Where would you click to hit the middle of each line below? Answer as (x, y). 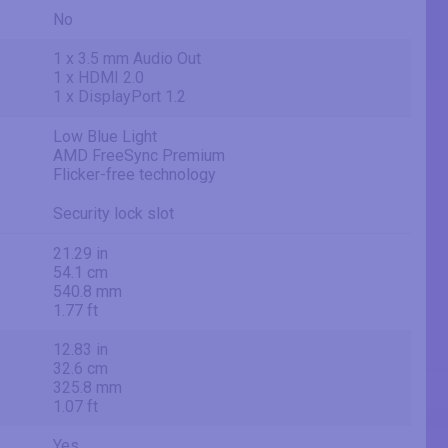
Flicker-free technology (134, 175)
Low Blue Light (105, 137)
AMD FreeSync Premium (139, 156)
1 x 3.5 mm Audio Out (127, 59)
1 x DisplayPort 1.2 (119, 97)
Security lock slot (113, 214)
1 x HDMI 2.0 (98, 78)
